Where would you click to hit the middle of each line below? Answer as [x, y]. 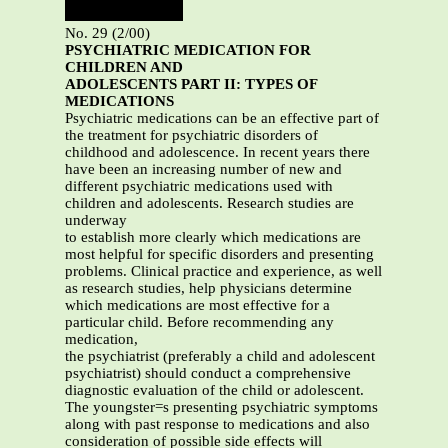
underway [96, 220]
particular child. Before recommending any [199, 322]
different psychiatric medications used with [199, 186]
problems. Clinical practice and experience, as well [223, 271]
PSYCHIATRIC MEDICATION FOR [188, 50]
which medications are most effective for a [197, 305]
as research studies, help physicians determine [208, 288]
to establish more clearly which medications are [213, 237]
